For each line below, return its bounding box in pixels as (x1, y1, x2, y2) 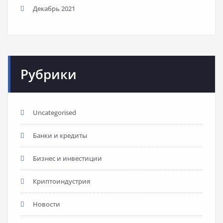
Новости (33, 199, 60, 209)
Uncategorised (33, 108, 76, 117)
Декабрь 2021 (33, 3, 75, 13)
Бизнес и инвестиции (33, 153, 102, 163)
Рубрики (20, 65, 77, 83)
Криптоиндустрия (33, 176, 90, 186)
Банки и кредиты (33, 130, 87, 140)
